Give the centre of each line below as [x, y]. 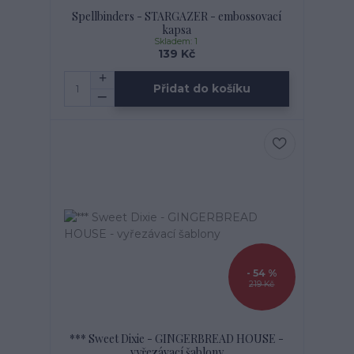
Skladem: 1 [177, 41]
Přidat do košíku [202, 89]
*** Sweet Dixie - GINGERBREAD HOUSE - [177, 338]
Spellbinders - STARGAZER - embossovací [177, 16]
